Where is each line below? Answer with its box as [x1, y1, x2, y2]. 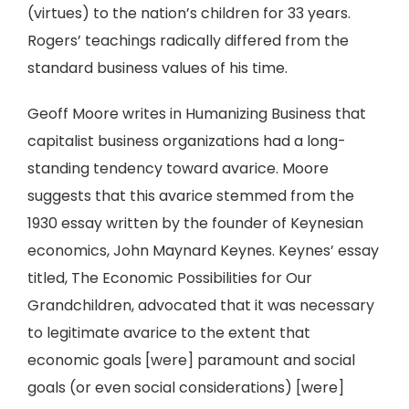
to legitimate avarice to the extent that [27, 322, 310, 343]
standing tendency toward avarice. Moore [27, 158, 329, 179]
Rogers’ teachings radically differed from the [27, 30, 349, 51]
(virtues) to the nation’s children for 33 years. [27, 3, 351, 24]
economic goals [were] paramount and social [27, 350, 355, 371]
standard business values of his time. [27, 58, 288, 79]
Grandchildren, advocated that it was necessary [27, 295, 374, 316]
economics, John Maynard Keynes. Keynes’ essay [27, 240, 379, 261]
